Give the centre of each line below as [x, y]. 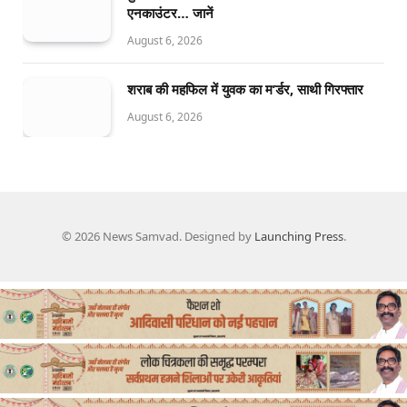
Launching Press [298, 236]
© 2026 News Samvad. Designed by [158, 236]
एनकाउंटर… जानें [170, 12]
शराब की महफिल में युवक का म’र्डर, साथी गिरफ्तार [245, 89]
